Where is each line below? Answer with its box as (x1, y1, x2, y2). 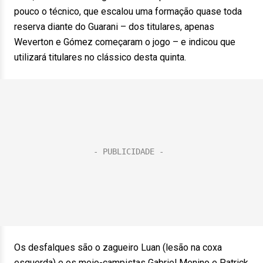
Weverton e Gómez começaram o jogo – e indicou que (14, 36, 235, 48)
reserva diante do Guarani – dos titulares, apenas (14, 21, 214, 32)
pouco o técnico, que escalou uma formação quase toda (14, 6, 242, 17)
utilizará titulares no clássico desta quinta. (14, 52, 186, 63)
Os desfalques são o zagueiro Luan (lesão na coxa (14, 242, 222, 253)
